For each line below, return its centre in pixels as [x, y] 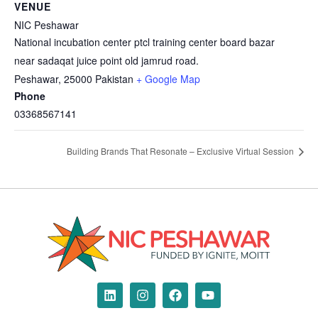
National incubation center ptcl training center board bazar [144, 42]
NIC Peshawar [46, 24]
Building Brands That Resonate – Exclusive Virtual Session [181, 151]
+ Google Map [168, 78]
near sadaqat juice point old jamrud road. [106, 60]
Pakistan [114, 78]
